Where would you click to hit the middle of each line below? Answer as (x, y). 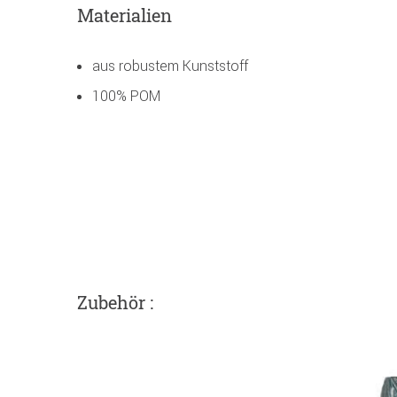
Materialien (125, 16)
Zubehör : (115, 302)
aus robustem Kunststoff (170, 66)
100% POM (126, 96)
